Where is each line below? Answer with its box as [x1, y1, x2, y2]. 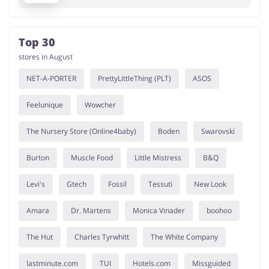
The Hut [26, 232, 53, 243]
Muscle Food [71, 153, 113, 163]
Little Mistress [134, 153, 181, 163]
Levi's [26, 179, 45, 190]
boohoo [207, 205, 232, 216]
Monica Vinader [133, 205, 185, 216]
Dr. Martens [71, 205, 111, 216]
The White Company [151, 232, 218, 243]
